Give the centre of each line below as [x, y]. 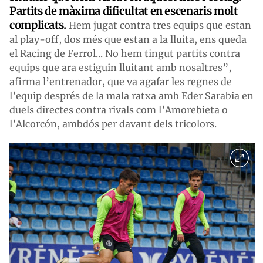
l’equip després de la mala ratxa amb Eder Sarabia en [131, 95]
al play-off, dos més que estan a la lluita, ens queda [128, 39]
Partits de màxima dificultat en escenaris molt [124, 11]
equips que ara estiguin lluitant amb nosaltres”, [120, 67]
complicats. [39, 25]
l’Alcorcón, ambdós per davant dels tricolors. [113, 124]
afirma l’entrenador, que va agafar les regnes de [121, 81]
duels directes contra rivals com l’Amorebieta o [119, 109]
